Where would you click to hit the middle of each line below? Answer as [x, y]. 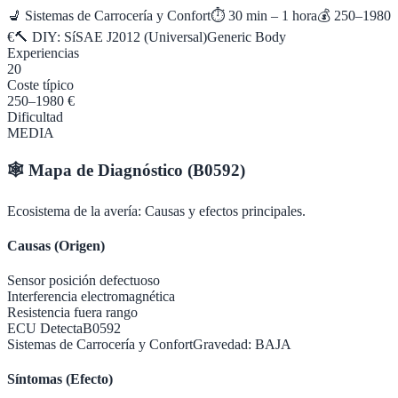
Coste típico [40, 85]
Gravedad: [224, 345]
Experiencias [43, 53]
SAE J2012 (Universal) [141, 37]
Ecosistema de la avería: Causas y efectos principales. [156, 211]
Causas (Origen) [56, 245]
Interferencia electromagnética [91, 297]
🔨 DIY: [39, 37]
